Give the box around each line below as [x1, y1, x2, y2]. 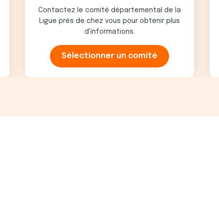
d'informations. [84, 28, 135, 35]
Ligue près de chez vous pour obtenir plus [39, 18, 180, 24]
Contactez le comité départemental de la [38, 7, 181, 14]
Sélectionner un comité [62, 52, 157, 60]
